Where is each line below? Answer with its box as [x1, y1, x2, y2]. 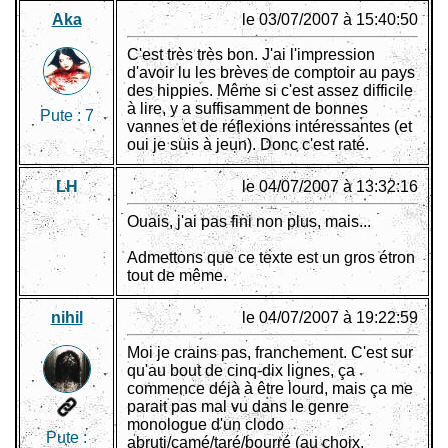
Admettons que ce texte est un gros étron [127, 249, 415, 267]
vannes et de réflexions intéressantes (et [127, 118, 412, 136]
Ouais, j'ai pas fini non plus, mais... [127, 213, 371, 231]
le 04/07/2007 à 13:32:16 [242, 178, 418, 196]
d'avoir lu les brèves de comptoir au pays [127, 64, 415, 82]
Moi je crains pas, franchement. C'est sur [127, 344, 413, 362]
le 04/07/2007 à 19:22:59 [242, 309, 418, 327]
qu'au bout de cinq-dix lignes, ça [127, 362, 355, 380]
